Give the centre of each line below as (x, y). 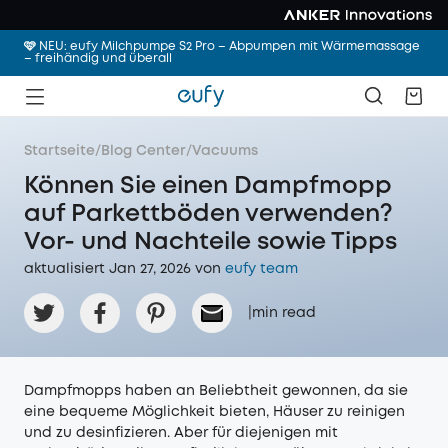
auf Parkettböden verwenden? (208, 214)
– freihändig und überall (98, 58)
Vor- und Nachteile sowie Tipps (210, 242)
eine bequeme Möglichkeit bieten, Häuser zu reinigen (214, 412)
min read (284, 313)
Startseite (59, 151)
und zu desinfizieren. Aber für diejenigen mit (181, 433)
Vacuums (225, 151)
